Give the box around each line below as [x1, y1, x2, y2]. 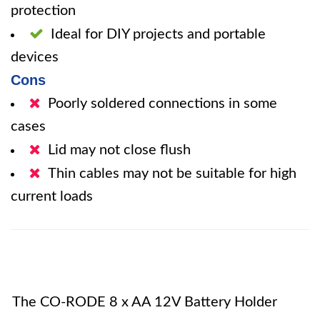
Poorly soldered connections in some [48, 96, 277, 111]
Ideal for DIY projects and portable [51, 27, 266, 41]
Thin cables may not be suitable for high [48, 166, 296, 181]
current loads [11, 189, 93, 204]
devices [11, 50, 59, 64]
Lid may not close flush [48, 143, 191, 157]
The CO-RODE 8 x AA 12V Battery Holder [12, 295, 277, 309]
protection [11, 4, 76, 18]
